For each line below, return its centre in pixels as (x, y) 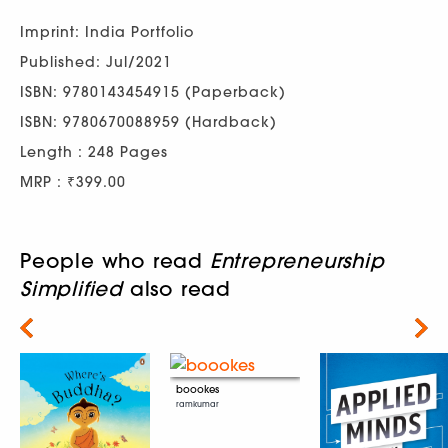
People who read (115, 260)
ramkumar (197, 403)
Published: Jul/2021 (96, 61)
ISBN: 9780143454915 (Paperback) (153, 91)
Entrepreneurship (297, 260)
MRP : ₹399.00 (73, 181)
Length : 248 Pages (94, 151)
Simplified (72, 288)
